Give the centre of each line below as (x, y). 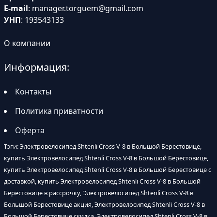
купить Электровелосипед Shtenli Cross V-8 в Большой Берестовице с (108, 170)
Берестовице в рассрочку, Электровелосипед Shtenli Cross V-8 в (99, 193)
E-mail (16, 8)
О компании (27, 43)
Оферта (30, 131)
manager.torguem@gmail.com (88, 8)
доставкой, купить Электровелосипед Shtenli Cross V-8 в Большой (102, 181)
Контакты (33, 92)
